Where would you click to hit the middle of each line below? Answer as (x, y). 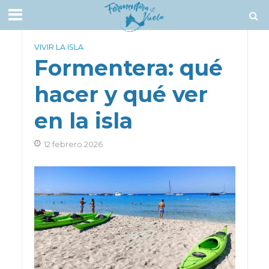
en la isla (83, 121)
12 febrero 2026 (73, 144)
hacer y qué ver (121, 94)
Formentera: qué (128, 68)
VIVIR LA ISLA (59, 47)
